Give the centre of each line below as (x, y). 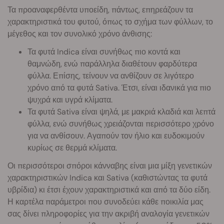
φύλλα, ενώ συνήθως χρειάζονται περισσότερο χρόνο (121, 124)
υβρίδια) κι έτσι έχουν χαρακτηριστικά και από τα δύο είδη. (109, 190)
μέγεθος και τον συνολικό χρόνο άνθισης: (80, 34)
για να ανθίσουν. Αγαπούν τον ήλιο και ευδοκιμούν (116, 136)
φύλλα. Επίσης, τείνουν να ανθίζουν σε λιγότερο (111, 76)
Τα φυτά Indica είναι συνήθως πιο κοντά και (104, 52)
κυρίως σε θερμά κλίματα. (72, 148)
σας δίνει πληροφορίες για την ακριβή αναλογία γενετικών (108, 214)
